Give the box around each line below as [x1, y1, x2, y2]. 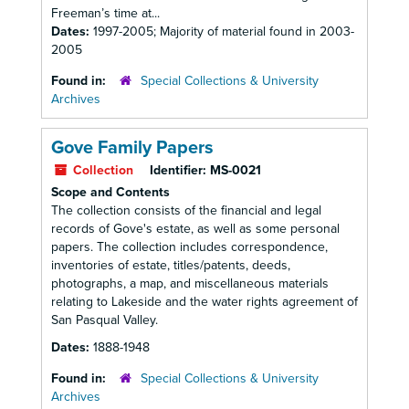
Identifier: [150, 163, 206, 178]
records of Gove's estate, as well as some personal [51, 221, 340, 236]
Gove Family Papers [51, 137, 214, 159]
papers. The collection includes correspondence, [51, 239, 328, 255]
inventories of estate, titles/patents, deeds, [51, 257, 290, 273]
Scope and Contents [51, 184, 170, 200]
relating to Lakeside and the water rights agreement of [51, 294, 358, 309]
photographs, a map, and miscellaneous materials [51, 276, 329, 291]
